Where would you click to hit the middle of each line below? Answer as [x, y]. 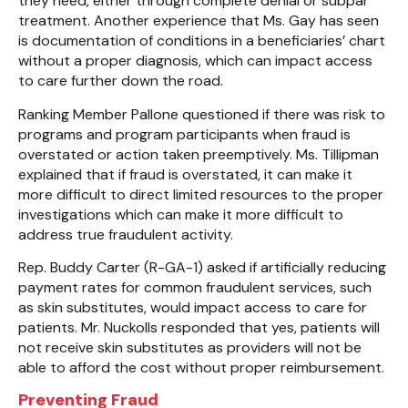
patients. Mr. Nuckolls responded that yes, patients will [199, 328]
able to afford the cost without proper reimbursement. [201, 368]
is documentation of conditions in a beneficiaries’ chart [202, 41]
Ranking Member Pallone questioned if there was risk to [202, 114]
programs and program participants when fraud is [184, 134]
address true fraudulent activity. [126, 234]
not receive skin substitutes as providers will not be [190, 348]
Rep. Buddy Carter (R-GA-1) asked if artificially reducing [202, 268]
